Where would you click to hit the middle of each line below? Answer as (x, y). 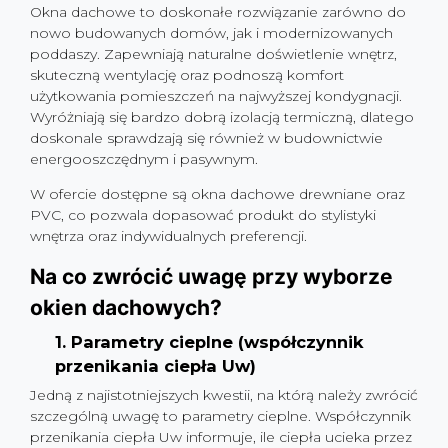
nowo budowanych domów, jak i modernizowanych (211, 33)
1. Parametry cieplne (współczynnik (209, 342)
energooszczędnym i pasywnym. (144, 159)
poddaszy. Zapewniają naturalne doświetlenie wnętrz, (213, 54)
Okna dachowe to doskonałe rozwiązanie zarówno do (218, 12)
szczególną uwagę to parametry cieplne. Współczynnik (220, 416)
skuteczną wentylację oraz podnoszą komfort (187, 75)
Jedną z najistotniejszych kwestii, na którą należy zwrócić (224, 395)
